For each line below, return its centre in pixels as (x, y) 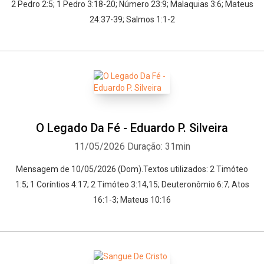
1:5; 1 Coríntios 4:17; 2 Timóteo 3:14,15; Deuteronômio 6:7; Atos (132, 184)
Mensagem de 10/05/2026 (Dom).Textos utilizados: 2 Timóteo (132, 169)
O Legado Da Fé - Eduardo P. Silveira (132, 128)
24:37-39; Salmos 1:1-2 (132, 19)
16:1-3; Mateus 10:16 (132, 200)
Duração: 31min (159, 146)
